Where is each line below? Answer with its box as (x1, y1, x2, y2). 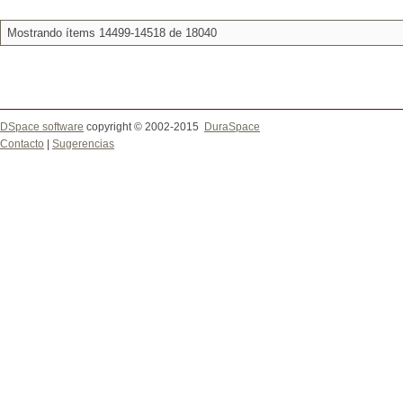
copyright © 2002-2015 (84, 121, 204, 133)
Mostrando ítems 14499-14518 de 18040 (7, 26, 217, 40)
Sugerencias (52, 138, 114, 150)
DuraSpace (204, 121, 260, 133)
